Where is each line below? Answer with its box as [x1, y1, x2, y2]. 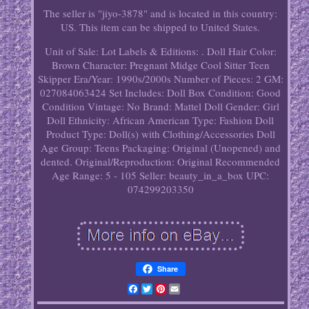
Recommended [215, 154, 281, 169]
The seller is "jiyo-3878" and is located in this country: [43, 6, 278, 21]
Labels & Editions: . [118, 44, 204, 59]
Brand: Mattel [142, 99, 201, 114]
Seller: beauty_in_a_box [139, 168, 244, 183]
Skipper [37, 72, 71, 86]
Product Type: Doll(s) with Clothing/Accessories [46, 127, 254, 141]
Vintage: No [87, 99, 140, 114]
